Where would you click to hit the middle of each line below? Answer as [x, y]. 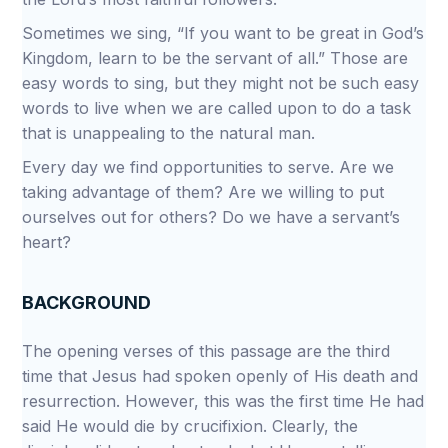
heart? [49, 242]
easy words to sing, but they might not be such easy [221, 83]
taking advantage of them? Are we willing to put [203, 192]
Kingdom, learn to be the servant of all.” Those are [215, 58]
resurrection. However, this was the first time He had [223, 401]
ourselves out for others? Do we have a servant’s [211, 217]
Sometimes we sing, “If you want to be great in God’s [223, 33]
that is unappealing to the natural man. [171, 133]
